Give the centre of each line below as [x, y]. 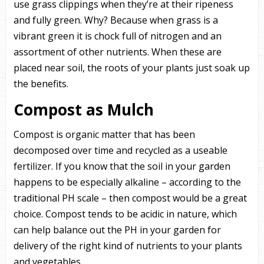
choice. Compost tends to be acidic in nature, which [125, 214]
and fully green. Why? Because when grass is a [115, 20]
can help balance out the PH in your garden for [117, 230]
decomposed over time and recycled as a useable [120, 150]
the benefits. [41, 84]
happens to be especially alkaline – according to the [127, 182]
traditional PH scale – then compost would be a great [130, 198]
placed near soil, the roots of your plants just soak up [131, 68]
